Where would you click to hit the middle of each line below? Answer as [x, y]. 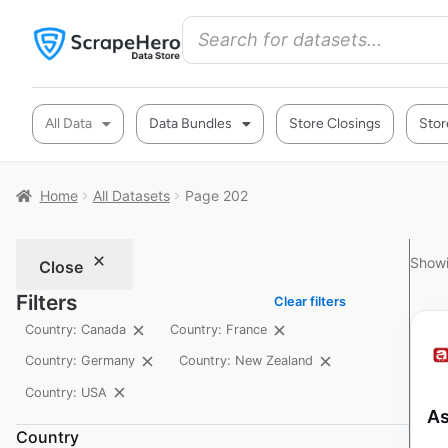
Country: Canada [76, 330]
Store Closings [335, 123]
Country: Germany [80, 361]
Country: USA [66, 392]
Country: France [218, 330]
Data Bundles [190, 123]
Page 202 [216, 195]
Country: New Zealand [245, 361]
